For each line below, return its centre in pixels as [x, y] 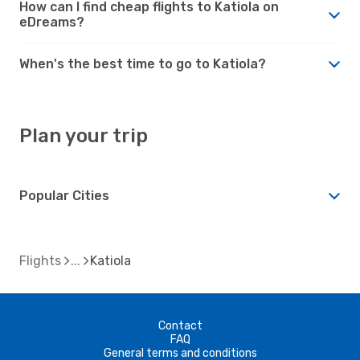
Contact [180, 325]
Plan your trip [84, 135]
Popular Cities [64, 195]
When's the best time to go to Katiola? [143, 63]
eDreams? [52, 22]
